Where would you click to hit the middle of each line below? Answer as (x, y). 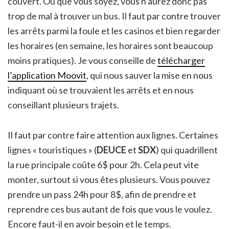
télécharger (181, 60)
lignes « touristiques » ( (52, 150)
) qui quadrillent (187, 150)
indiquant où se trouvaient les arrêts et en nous (101, 90)
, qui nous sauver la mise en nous (150, 75)
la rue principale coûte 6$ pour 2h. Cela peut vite (103, 164)
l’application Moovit (47, 75)
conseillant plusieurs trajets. (63, 105)
